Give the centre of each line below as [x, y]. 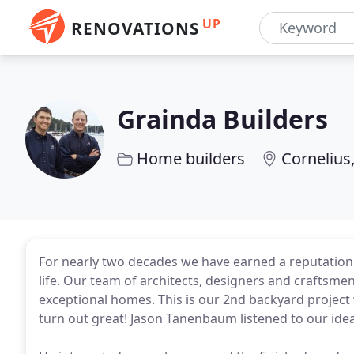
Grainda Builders [222, 119]
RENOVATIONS [135, 28]
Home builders [191, 158]
